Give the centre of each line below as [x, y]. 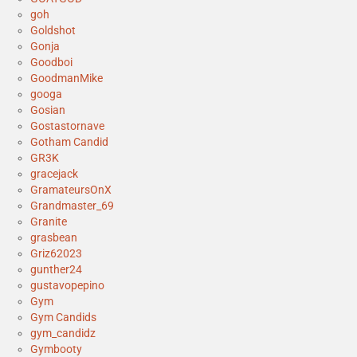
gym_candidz [63, 333]
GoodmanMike [67, 78]
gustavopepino [67, 286]
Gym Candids [63, 318]
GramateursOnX [71, 190]
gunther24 [56, 270]
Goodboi [51, 63]
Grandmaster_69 [72, 206]
